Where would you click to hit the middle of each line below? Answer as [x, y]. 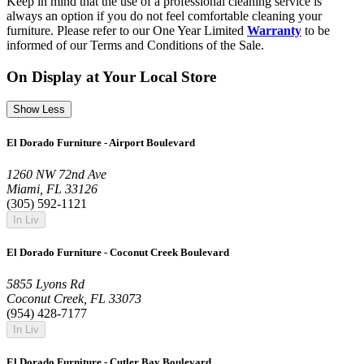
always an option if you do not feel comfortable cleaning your [164, 16]
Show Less [39, 110]
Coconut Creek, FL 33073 [74, 299]
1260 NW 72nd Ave [56, 174]
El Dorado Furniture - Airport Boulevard [101, 142]
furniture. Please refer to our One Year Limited [127, 30]
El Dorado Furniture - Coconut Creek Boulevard [118, 252]
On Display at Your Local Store [111, 76]
